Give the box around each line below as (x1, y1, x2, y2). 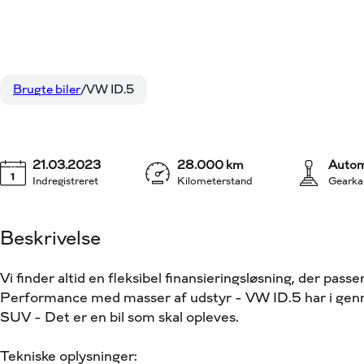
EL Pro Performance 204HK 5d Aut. (49, 81, 257, 95)
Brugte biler (13, 83, 80, 97)
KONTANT (276, 82, 333, 94)
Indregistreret (32, 175, 98, 187)
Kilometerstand (176, 175, 253, 187)
